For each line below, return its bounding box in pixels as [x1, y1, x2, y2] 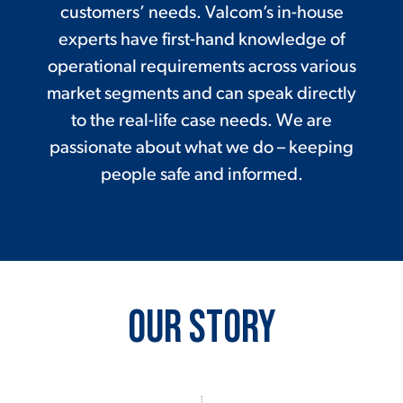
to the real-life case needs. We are [71, 112, 332, 131]
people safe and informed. [100, 166, 303, 185]
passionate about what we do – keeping [49, 139, 354, 158]
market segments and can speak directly [47, 85, 356, 104]
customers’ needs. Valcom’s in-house [59, 4, 344, 23]
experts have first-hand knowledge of [58, 31, 345, 50]
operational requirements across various [47, 58, 356, 77]
